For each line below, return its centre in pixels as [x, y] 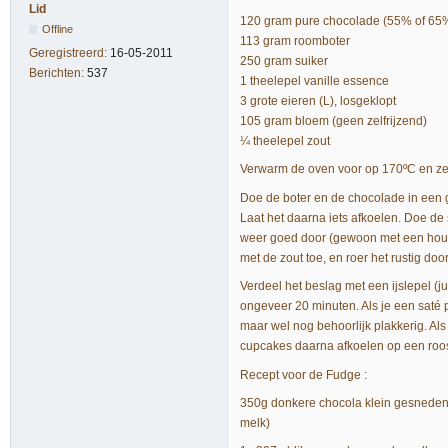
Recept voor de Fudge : [303, 374]
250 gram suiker [284, 61]
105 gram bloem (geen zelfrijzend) [333, 121]
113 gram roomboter [295, 41]
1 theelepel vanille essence [314, 81]
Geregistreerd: [69, 52]
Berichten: [58, 72]
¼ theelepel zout [285, 141]
